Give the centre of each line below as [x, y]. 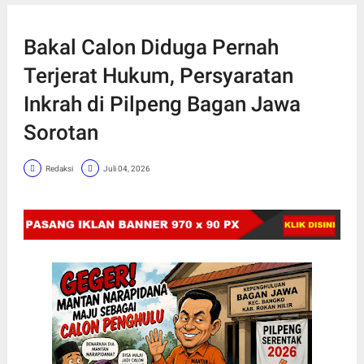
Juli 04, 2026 [126, 168]
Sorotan [61, 133]
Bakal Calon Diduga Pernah [151, 48]
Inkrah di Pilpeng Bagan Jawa [162, 104]
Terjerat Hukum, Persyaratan [158, 76]
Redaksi [59, 168]
